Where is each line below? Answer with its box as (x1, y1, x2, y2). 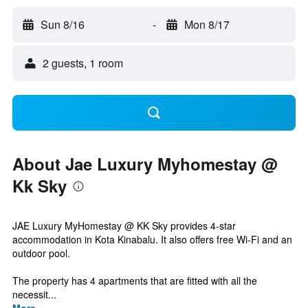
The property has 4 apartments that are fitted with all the (12, 274, 257, 287)
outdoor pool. (12, 246, 70, 260)
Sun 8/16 (41, 16, 85, 32)
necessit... (12, 287, 56, 301)
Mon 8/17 (184, 16, 230, 32)
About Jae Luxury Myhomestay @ (12, 152, 277, 175)
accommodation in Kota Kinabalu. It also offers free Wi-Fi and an (12, 232, 292, 246)
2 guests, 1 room (43, 55, 123, 71)
